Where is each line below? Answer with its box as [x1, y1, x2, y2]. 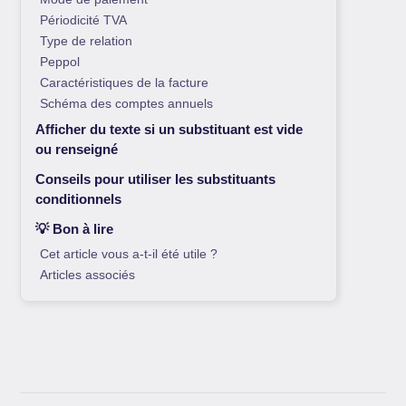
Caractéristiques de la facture [40, 76, 209, 91]
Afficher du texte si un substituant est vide [35, 121, 304, 138]
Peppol [40, 55, 81, 70]
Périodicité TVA [40, 14, 128, 28]
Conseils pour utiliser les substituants [35, 171, 276, 188]
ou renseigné [35, 141, 119, 158]
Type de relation [40, 34, 133, 49]
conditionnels [35, 191, 122, 208]
